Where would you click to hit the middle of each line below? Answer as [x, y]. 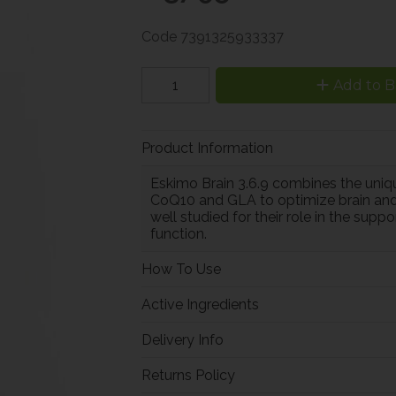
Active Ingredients [200, 304]
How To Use [181, 269]
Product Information [207, 148]
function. [178, 233]
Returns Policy [188, 375]
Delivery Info [182, 339]
